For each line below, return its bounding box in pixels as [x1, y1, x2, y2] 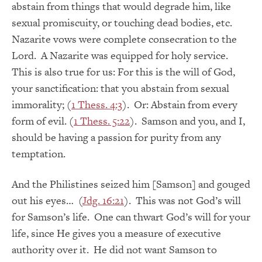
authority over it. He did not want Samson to [12, 242, 217, 257]
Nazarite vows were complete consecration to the [12, 32, 237, 47]
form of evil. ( [12, 113, 74, 129]
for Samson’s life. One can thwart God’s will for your [12, 209, 250, 225]
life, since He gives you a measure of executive [12, 226, 221, 241]
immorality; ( [12, 97, 71, 112]
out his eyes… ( [12, 193, 82, 208]
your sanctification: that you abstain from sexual [12, 81, 229, 96]
